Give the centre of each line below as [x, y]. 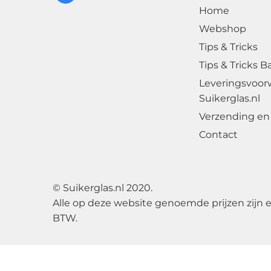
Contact [218, 134]
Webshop [223, 28]
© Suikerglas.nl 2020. [103, 188]
